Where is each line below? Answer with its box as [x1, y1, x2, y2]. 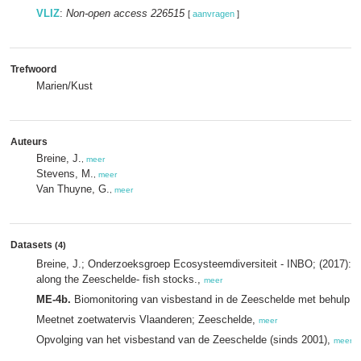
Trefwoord [10, 64, 56, 75]
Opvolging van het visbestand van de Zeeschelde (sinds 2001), [36, 334, 334, 346]
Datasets [10, 239, 55, 251]
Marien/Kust [36, 80, 93, 92]
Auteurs [10, 136, 48, 147]
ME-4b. [36, 293, 71, 305]
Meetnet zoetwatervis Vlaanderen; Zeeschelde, [36, 313, 259, 326]
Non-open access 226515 [66, 7, 185, 19]
